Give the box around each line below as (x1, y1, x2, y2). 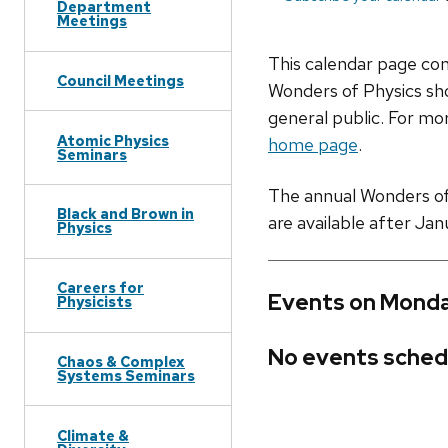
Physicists (57, 292, 132, 312)
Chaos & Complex (57, 351, 185, 371)
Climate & (57, 425, 129, 445)
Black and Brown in (57, 204, 194, 224)
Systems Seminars (57, 365, 195, 385)
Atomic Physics (57, 130, 169, 150)
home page (268, 133, 358, 157)
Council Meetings (57, 70, 184, 90)
